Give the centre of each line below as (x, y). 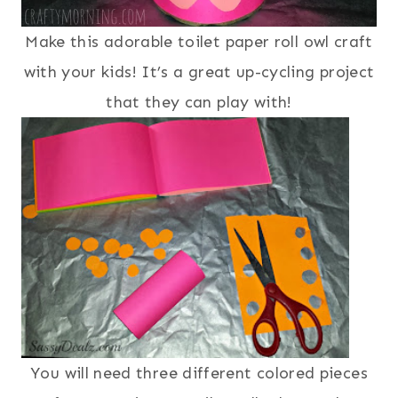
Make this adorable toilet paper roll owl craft (199, 41)
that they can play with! (199, 102)
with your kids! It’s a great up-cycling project (199, 72)
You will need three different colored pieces (199, 373)
